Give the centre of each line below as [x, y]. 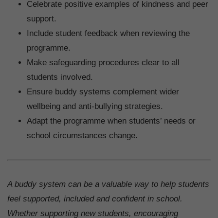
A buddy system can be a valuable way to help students [108, 184]
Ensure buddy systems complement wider [103, 91]
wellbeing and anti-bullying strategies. [95, 106]
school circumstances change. [82, 135]
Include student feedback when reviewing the [108, 33]
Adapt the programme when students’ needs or [111, 121]
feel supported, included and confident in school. [95, 199]
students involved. [60, 77]
